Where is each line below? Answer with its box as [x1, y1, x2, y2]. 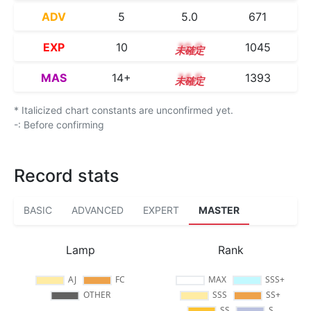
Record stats [14, 165, 119, 186]
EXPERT [143, 204, 179, 216]
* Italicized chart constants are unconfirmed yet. [14, 104, 233, 116]
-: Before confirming [14, 119, 104, 131]
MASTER [199, 204, 239, 216]
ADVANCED [72, 204, 124, 216]
